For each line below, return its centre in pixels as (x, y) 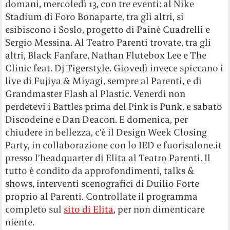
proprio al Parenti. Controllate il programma (102, 197)
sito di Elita (89, 209)
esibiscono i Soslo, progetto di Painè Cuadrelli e (108, 30)
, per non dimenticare (159, 209)
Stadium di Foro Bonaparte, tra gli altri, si (95, 17)
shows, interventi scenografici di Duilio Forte (102, 184)
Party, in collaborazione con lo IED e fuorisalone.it (114, 145)
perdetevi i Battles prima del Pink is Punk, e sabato (114, 107)
